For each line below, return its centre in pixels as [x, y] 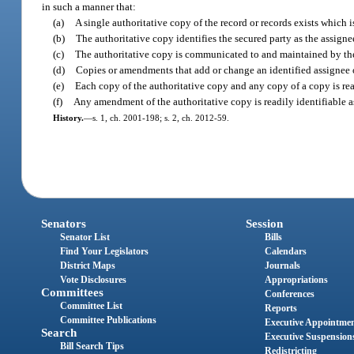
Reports [281, 309]
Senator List [85, 237]
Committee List [92, 306]
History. [68, 117]
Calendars [285, 252]
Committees [73, 293]
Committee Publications [109, 320]
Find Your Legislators [105, 252]
